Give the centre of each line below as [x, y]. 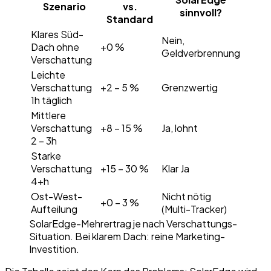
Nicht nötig [186, 197]
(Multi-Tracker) [194, 209]
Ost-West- [57, 197]
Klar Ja [175, 169]
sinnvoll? [201, 13]
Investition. [54, 249]
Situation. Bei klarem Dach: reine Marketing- [127, 237]
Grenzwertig [190, 88]
